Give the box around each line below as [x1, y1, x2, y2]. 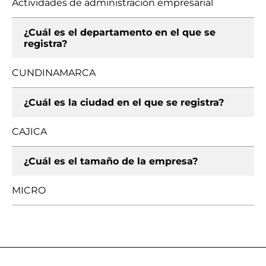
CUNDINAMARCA [12, 67, 96, 78]
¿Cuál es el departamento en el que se [24, 27, 216, 38]
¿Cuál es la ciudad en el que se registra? [24, 97, 224, 108]
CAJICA [12, 126, 47, 137]
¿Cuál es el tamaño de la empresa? [24, 156, 198, 167]
